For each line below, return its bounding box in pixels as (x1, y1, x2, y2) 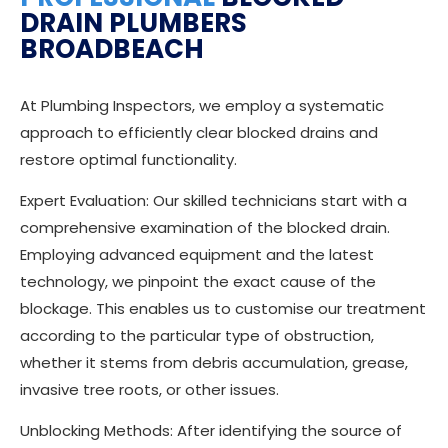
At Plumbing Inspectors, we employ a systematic (20, 95, 384, 116)
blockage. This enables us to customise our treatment (20, 298, 426, 319)
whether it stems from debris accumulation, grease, (20, 352, 408, 373)
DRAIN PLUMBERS (20, 5, 247, 41)
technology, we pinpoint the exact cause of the (20, 271, 376, 292)
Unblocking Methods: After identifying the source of (20, 420, 402, 441)
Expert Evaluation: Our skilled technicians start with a (20, 190, 407, 211)
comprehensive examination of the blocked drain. (20, 217, 390, 238)
